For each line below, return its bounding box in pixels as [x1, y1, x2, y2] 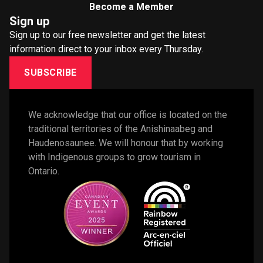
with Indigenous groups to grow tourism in [28, 151, 201, 163]
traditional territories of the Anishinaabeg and [28, 123, 213, 134]
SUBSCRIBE [24, 66, 77, 78]
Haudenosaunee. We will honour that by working [28, 137, 223, 149]
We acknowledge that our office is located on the [28, 109, 227, 120]
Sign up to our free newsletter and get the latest [9, 29, 205, 41]
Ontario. [28, 165, 62, 177]
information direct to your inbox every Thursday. [9, 43, 203, 55]
